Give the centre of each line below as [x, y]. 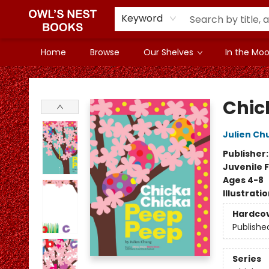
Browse [105, 52]
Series [246, 259]
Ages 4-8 [243, 180]
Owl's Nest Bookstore [52, 77]
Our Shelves [168, 52]
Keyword [142, 18]
